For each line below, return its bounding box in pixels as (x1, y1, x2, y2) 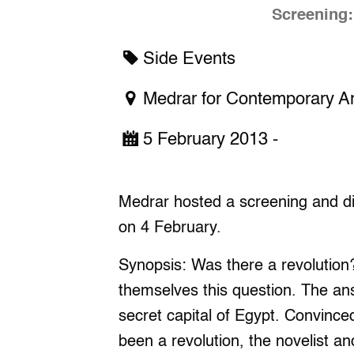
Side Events (142, 51, 235, 69)
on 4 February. (119, 220, 221, 237)
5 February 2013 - (142, 131, 278, 149)
